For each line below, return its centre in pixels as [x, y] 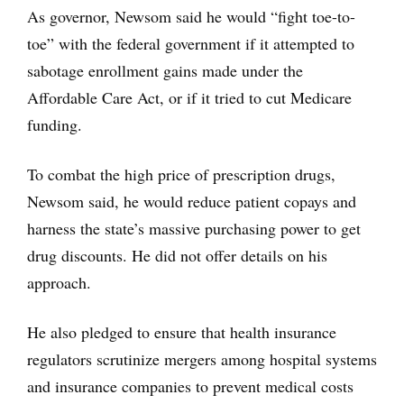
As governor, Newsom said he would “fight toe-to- [191, 16]
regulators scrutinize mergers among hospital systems [202, 358]
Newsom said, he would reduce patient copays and [192, 201]
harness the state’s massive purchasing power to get [194, 228]
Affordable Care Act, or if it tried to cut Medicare [189, 97]
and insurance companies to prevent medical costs [190, 386]
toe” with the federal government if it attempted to [191, 43]
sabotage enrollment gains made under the [165, 70]
